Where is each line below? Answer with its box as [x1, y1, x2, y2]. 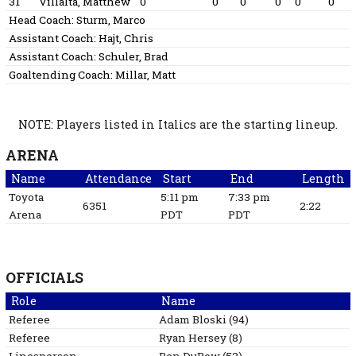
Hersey [188, 331, 226, 346]
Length [301, 171, 345, 187]
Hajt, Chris [98, 31, 153, 46]
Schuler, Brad [98, 49, 168, 64]
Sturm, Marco [75, 13, 145, 28]
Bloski [192, 312, 226, 327]
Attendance [84, 171, 152, 187]
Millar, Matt [114, 68, 176, 83]
